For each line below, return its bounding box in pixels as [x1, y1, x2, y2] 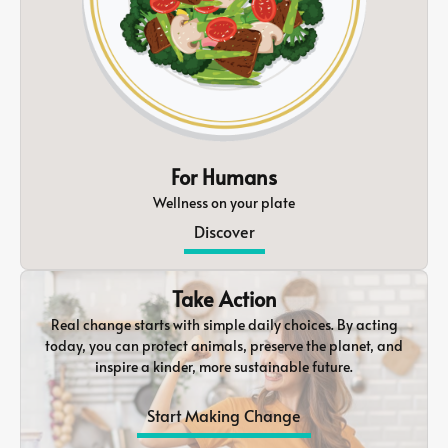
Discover [193, 220, 255, 243]
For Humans [171, 163, 277, 192]
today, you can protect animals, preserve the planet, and [45, 336, 403, 356]
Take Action [171, 285, 277, 314]
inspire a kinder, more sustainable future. [95, 357, 353, 377]
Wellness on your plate [153, 193, 295, 213]
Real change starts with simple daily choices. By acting [50, 315, 398, 335]
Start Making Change [147, 404, 301, 427]
